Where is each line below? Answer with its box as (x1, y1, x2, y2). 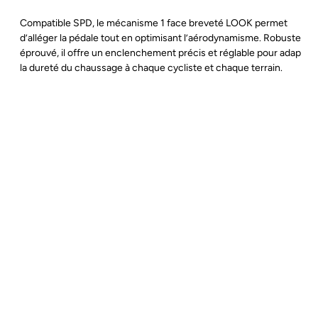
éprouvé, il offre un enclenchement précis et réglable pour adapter (20, 47, 314, 60)
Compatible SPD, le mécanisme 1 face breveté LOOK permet (20, 17, 287, 30)
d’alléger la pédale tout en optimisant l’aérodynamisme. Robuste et (20, 32, 312, 45)
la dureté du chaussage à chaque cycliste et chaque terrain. (20, 62, 283, 75)
